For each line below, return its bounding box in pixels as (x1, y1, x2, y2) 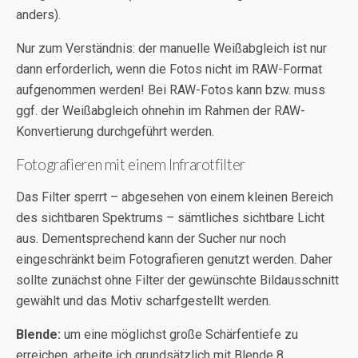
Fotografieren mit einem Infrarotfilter (16, 155, 245, 173)
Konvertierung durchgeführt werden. (16, 123, 214, 139)
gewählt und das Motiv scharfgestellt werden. (16, 292, 271, 308)
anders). (16, 6, 61, 22)
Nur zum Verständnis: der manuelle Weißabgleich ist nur (16, 40, 327, 56)
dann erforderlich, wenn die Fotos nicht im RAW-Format (16, 61, 322, 77)
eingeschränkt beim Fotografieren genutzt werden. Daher (16, 251, 332, 267)
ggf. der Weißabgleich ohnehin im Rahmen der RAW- (16, 102, 305, 118)
